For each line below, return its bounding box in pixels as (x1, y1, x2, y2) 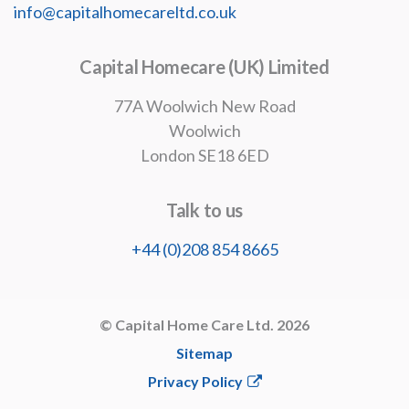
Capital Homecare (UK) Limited (79, 55, 330, 78)
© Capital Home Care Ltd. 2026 (100, 315, 309, 333)
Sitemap (176, 343, 233, 362)
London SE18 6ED (140, 144, 269, 165)
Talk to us (166, 198, 243, 221)
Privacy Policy (147, 372, 243, 390)
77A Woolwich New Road (113, 95, 296, 116)
